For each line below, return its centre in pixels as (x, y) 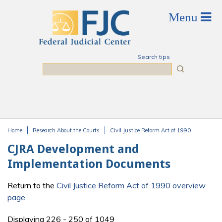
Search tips (153, 57)
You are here (37, 140)
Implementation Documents (89, 164)
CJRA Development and (73, 149)
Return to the (32, 186)
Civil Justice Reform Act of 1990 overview (131, 186)
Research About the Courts (66, 130)
